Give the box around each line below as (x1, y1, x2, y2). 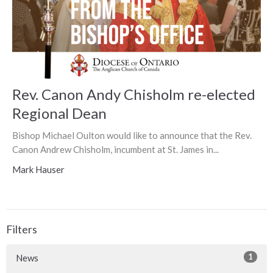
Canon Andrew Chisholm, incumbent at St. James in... (12, 144, 219, 155)
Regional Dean (12, 104, 107, 122)
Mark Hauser (12, 164, 65, 175)
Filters (6, 222, 37, 236)
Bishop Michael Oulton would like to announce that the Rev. (12, 130, 252, 141)
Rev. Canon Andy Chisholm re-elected (12, 85, 255, 104)
